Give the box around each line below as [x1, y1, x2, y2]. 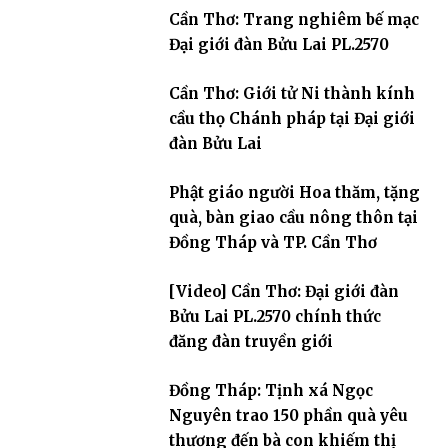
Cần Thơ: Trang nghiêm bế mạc [168, 9, 419, 29]
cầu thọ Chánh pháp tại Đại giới [168, 108, 415, 128]
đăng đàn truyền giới [168, 331, 333, 351]
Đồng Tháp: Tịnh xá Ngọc [168, 380, 373, 400]
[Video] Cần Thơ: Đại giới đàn [168, 281, 399, 301]
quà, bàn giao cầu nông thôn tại [168, 207, 418, 227]
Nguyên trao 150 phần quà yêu [168, 405, 408, 425]
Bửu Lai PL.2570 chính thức [168, 306, 381, 326]
